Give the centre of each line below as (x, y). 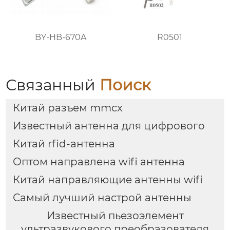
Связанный (53, 85)
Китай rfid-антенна (64, 143)
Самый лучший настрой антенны (102, 197)
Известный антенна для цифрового (109, 126)
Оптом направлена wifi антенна (99, 161)
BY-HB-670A (60, 37)
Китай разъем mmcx (68, 108)
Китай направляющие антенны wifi (108, 179)
